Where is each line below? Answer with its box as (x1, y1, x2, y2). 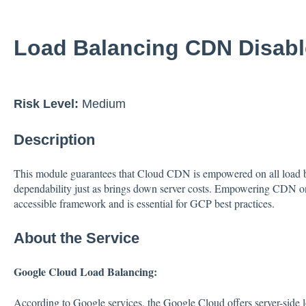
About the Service (13, 229, 139, 247)
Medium (81, 96, 126, 111)
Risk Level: (13, 96, 82, 111)
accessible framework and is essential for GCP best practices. (13, 196, 275, 211)
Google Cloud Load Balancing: (13, 264, 157, 280)
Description (13, 131, 95, 149)
